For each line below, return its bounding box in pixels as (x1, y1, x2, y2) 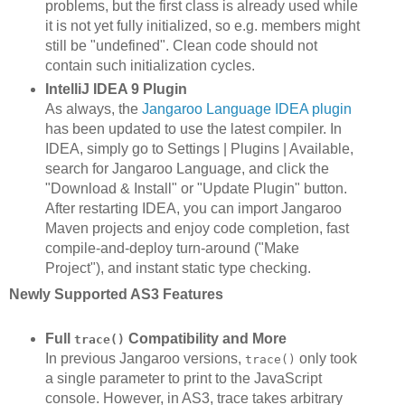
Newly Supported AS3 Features (9, 286, 223, 302)
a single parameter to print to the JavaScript (44, 370, 322, 386)
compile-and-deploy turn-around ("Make (44, 240, 299, 256)
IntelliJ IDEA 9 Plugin (44, 80, 187, 97)
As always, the (44, 100, 142, 117)
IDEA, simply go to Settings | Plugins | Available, (44, 140, 353, 156)
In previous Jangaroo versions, (44, 350, 245, 366)
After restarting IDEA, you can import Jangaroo (44, 200, 342, 216)
